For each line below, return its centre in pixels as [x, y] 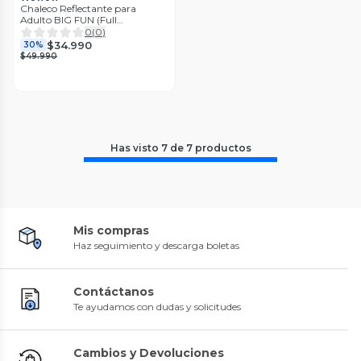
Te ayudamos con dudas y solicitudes [157, 307]
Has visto [135, 148]
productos [223, 148]
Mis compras [111, 231]
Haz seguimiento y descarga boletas [156, 246]
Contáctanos [114, 292]
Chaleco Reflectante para [78, 9]
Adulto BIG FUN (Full [68, 20]
